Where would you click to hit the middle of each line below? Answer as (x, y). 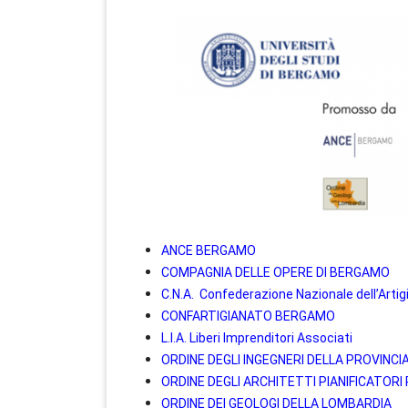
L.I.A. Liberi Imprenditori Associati (257, 337)
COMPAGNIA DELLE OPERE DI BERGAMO (275, 272)
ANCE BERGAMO (209, 250)
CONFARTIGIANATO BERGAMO (248, 316)
